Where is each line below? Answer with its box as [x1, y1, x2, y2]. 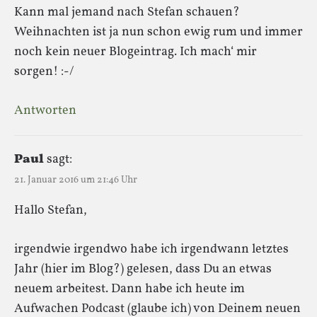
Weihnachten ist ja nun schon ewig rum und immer [14, 23, 303, 41]
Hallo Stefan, [14, 201, 87, 219]
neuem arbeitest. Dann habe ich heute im [14, 279, 245, 298]
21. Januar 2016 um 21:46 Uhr [14, 173, 137, 187]
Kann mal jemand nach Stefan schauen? [14, 3, 240, 21]
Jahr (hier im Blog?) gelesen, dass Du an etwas [14, 260, 272, 278]
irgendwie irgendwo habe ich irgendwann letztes [14, 240, 289, 258]
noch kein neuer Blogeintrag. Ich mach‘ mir [14, 42, 257, 61]
